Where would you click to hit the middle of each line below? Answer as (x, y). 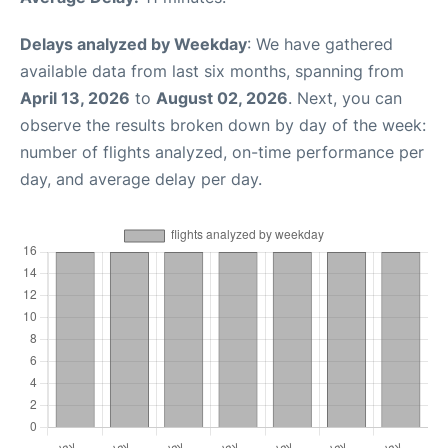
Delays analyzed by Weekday (133, 44)
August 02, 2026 (222, 98)
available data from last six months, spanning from (212, 71)
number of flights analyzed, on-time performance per (222, 152)
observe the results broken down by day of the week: (223, 125)
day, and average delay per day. (141, 179)
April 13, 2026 (75, 98)
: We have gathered (320, 44)
